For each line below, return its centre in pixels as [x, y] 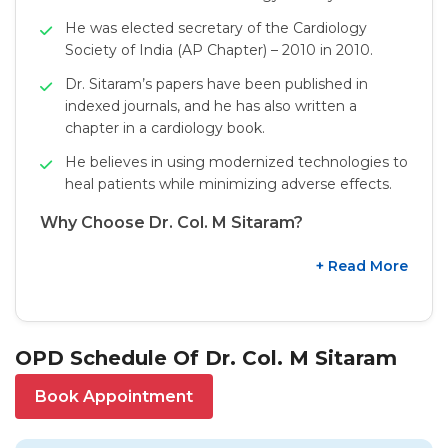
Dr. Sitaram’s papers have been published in [216, 84]
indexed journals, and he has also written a [211, 106]
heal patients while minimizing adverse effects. [228, 184]
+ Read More [362, 266]
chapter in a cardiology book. [165, 128]
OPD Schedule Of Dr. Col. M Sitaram [206, 358]
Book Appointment [114, 396]
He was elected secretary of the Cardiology [216, 28]
